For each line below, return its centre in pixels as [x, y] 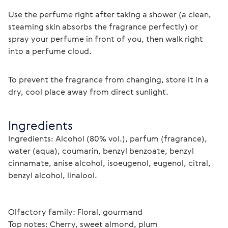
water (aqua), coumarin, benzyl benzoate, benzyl [102, 151]
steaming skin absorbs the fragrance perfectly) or [104, 26]
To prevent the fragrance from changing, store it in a [109, 79]
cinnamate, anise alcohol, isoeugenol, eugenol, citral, [110, 163]
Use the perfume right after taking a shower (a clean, [111, 14]
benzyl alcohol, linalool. [53, 175]
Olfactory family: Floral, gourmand [75, 212]
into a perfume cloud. [50, 51]
